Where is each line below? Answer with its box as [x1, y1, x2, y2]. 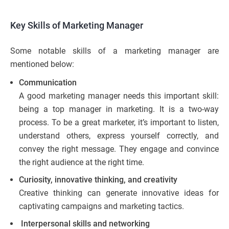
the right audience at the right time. [19, 157, 144, 168]
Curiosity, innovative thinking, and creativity [19, 175, 177, 185]
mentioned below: [10, 59, 74, 70]
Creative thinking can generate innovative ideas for [19, 188, 219, 198]
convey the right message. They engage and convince [19, 144, 219, 154]
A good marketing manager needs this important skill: [19, 91, 219, 101]
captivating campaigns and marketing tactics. [19, 201, 184, 212]
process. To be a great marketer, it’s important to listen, [19, 118, 219, 128]
